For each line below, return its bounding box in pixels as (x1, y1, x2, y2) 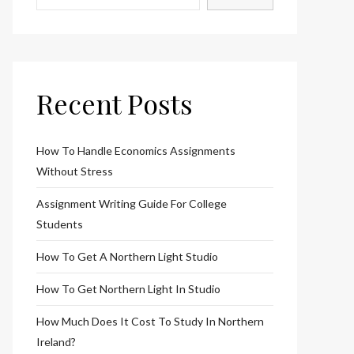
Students (36, 217, 83, 231)
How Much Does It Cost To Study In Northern (36, 314, 264, 328)
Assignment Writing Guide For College (36, 196, 227, 210)
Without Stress (36, 164, 113, 178)
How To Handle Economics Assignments (36, 143, 235, 157)
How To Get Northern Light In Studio (36, 281, 220, 296)
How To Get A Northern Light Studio (36, 249, 218, 263)
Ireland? (36, 334, 76, 348)
